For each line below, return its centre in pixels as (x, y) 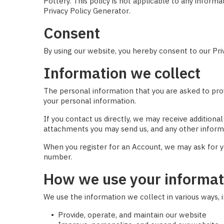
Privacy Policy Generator (86, 10)
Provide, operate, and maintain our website (132, 214)
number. (58, 156)
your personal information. (90, 100)
